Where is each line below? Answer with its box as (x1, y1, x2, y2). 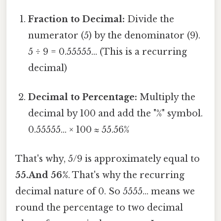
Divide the (125, 13, 175, 25)
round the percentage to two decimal (15, 202, 183, 214)
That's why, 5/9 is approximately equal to (15, 153, 200, 165)
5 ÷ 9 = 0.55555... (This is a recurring (28, 46, 187, 57)
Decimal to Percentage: (28, 91, 138, 103)
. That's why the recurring (68, 170, 184, 181)
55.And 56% (15, 170, 68, 181)
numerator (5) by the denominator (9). (28, 30, 201, 41)
